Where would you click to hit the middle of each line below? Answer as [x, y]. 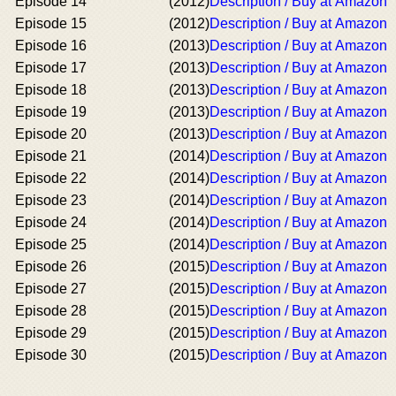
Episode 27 [51, 288]
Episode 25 [51, 244]
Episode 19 [51, 111]
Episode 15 [51, 23]
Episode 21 [51, 156]
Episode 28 [51, 310]
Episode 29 [51, 332]
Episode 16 [51, 45]
